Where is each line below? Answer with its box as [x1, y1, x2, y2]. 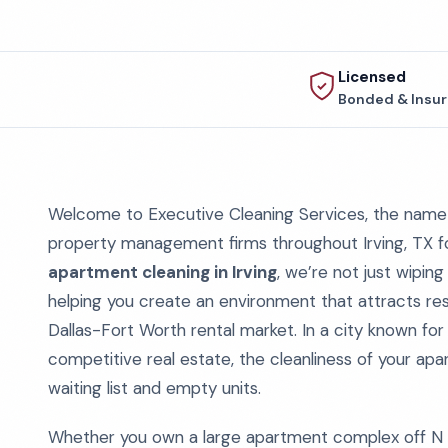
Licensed [337, 67, 406, 87]
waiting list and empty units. [48, 377, 261, 399]
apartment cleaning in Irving [48, 261, 277, 283]
